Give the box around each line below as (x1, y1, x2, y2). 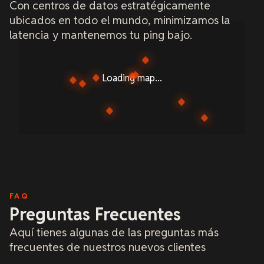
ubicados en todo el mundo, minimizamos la (9, 13, 230, 28)
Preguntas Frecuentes (9, 203, 181, 226)
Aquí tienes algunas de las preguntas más (9, 225, 219, 240)
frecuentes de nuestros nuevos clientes (9, 240, 206, 255)
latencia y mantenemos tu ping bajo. (9, 28, 192, 43)
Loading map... (102, 71, 162, 84)
